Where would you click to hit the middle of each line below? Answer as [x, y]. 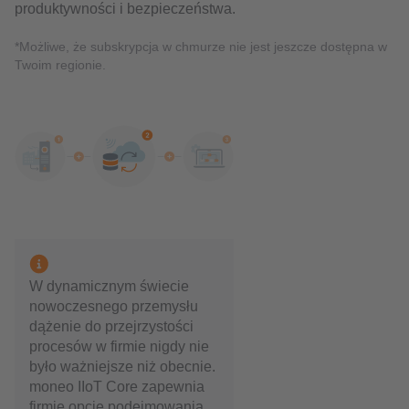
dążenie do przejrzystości [111, 326]
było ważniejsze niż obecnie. [122, 366]
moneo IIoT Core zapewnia [117, 386]
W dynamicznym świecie [109, 286]
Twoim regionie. [60, 65]
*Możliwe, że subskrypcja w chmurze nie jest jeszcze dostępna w [201, 47]
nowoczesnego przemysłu [114, 306]
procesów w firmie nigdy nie [119, 346]
